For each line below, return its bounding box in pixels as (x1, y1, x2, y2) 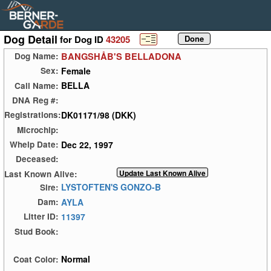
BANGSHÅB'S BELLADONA (61, 50, 181, 64)
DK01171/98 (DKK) (61, 108, 136, 121)
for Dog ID (60, 32, 106, 46)
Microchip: (17, 123, 59, 135)
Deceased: (16, 153, 59, 165)
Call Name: (15, 79, 59, 91)
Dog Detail (4, 31, 57, 48)
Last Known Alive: (4, 168, 77, 180)
